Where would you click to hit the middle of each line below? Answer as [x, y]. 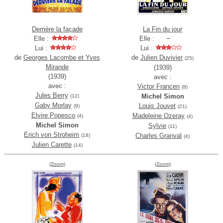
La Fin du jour [163, 29]
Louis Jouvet [157, 106]
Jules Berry [52, 96]
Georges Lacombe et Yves [61, 58]
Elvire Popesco [53, 115]
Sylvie [158, 126]
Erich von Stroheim [52, 135]
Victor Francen [159, 87]
